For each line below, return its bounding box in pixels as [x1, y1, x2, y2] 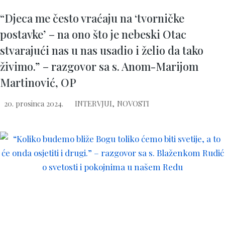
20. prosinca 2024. [4, 98, 63, 108]
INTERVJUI [75, 98, 112, 108]
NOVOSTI [117, 98, 149, 108]
